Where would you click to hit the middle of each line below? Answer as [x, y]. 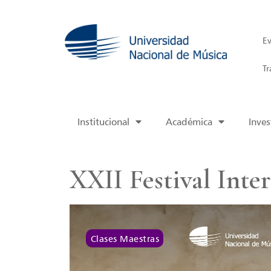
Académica [189, 121]
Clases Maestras [125, 238]
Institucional [103, 121]
